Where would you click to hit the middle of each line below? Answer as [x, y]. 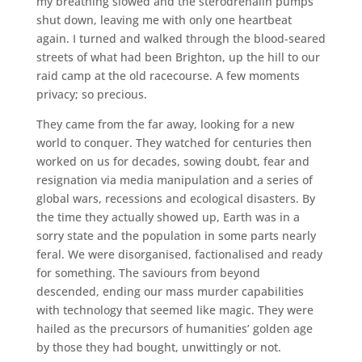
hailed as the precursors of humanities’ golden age [174, 328]
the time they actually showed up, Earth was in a [168, 217]
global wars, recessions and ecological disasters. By [175, 198]
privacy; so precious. [91, 94]
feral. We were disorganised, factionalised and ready [179, 254]
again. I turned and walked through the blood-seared [181, 38]
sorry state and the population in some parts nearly [176, 235]
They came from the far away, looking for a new [165, 124]
